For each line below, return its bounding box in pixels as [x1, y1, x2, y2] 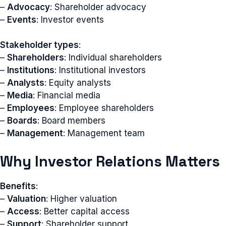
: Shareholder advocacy [50, 2, 146, 12]
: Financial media [33, 90, 100, 100]
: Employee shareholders [54, 103, 154, 113]
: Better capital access [39, 206, 130, 216]
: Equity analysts [44, 78, 111, 88]
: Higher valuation [46, 193, 117, 204]
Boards [7, 116, 37, 126]
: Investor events [36, 14, 104, 25]
